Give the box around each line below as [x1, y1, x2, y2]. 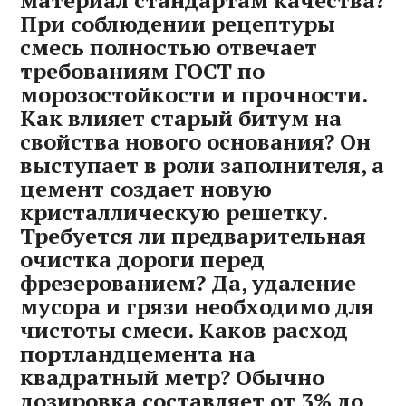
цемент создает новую [20, 174, 273, 204]
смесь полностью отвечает [20, 33, 318, 63]
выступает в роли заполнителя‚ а [20, 150, 385, 180]
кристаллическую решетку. [20, 198, 328, 227]
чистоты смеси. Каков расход [20, 315, 349, 345]
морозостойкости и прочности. [20, 80, 368, 110]
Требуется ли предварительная [20, 221, 367, 251]
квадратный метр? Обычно [20, 362, 325, 392]
